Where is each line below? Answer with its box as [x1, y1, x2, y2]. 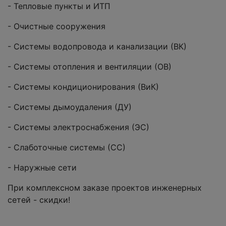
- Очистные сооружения [8, 21, 105, 32]
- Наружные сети [8, 162, 77, 173]
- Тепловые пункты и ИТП [8, 1, 110, 12]
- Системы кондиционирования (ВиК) [8, 82, 159, 92]
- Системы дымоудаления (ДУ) [8, 102, 132, 112]
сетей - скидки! [8, 195, 70, 205]
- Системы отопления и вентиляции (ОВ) [8, 62, 172, 72]
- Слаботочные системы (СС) [8, 142, 126, 153]
